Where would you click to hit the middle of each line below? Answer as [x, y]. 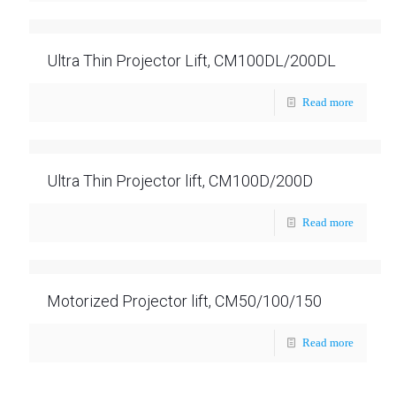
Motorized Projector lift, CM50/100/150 [184, 301]
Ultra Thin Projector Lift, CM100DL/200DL [191, 61]
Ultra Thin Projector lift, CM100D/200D [180, 181]
